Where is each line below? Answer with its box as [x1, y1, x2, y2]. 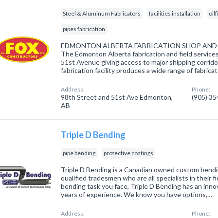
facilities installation [149, 10, 201, 17]
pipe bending [63, 149, 96, 157]
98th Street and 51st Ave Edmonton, [61, 93, 173, 101]
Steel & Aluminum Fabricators [63, 10, 141, 17]
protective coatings [104, 149, 154, 157]
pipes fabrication [63, 25, 106, 33]
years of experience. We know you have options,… [61, 190, 213, 199]
